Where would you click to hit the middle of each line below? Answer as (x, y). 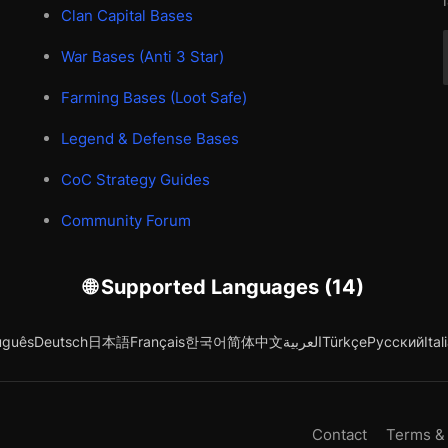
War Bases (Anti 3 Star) (143, 56)
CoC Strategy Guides (136, 179)
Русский (395, 341)
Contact (339, 434)
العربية (302, 341)
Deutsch (60, 341)
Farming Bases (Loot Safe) (154, 97)
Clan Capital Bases (127, 15)
